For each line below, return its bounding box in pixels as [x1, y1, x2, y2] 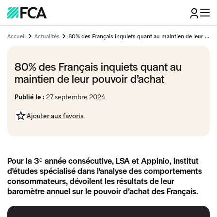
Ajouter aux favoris [27, 110, 83, 120]
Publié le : [15, 92, 45, 101]
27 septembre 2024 [45, 92, 105, 101]
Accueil [7, 31, 26, 40]
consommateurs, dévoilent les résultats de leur [7, 175, 174, 186]
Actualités [34, 31, 60, 40]
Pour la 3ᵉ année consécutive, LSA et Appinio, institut [7, 155, 199, 166]
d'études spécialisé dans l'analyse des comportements [7, 165, 202, 176]
